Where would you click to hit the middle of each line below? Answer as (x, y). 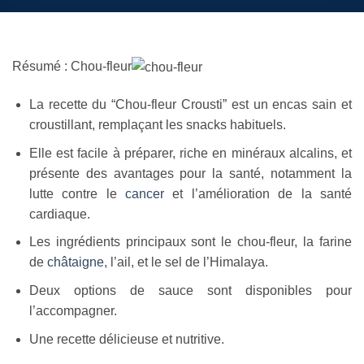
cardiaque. (59, 214)
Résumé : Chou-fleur (72, 67)
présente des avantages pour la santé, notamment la (190, 173)
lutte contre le (77, 193)
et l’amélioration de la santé (258, 193)
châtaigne (75, 262)
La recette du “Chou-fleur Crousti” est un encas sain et (190, 105)
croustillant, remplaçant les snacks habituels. (157, 125)
